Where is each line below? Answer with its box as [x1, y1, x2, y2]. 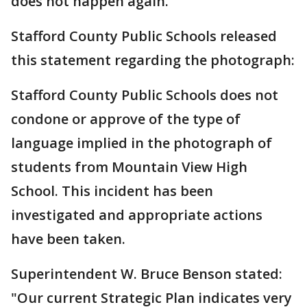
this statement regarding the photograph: [11, 51, 295, 69]
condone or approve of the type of [11, 110, 241, 128]
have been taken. [11, 230, 125, 248]
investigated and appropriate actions [11, 206, 262, 224]
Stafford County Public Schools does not [11, 86, 278, 104]
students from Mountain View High [11, 158, 247, 176]
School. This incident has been [11, 182, 213, 200]
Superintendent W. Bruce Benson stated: [11, 265, 282, 283]
